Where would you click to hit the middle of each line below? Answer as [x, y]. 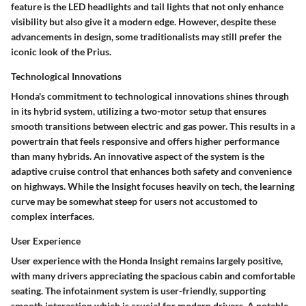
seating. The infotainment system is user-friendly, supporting [138, 290]
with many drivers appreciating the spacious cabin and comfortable [153, 275]
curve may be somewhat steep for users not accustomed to [134, 201]
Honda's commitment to [63, 96]
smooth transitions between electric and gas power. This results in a [153, 126]
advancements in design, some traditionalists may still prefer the [146, 36]
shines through [256, 96]
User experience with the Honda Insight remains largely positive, [147, 260]
